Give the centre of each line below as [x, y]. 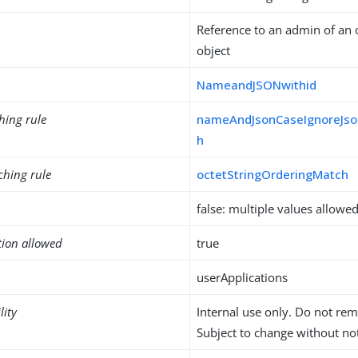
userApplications [243, 277]
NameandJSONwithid [257, 85]
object [214, 50]
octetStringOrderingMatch [273, 174]
